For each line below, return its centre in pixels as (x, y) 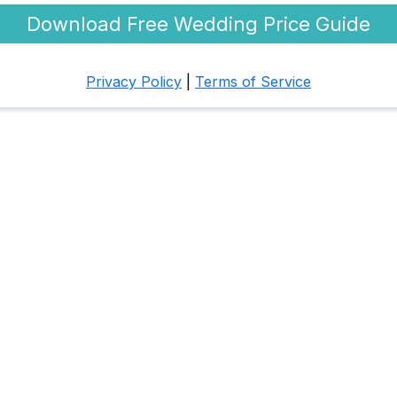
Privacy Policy (134, 82)
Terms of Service (253, 82)
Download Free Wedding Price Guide (198, 24)
